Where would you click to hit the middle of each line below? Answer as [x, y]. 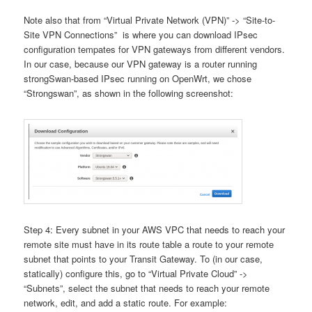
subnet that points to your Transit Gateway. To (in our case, [143, 258]
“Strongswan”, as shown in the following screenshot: [129, 93]
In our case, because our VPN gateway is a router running [141, 64]
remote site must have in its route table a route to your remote [149, 244]
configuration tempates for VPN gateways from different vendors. [155, 49]
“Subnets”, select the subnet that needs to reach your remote [147, 288]
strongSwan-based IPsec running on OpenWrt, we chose [138, 79]
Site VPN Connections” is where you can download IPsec [141, 35]
